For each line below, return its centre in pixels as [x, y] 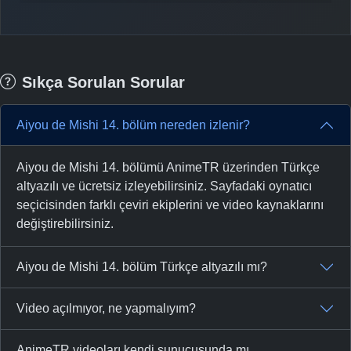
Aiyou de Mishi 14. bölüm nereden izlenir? [133, 125]
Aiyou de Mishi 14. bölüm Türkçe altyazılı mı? [142, 267]
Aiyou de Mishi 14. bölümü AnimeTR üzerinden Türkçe [168, 167]
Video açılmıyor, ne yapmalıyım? [106, 309]
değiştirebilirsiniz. [65, 223]
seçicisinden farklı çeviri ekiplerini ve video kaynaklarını [170, 204]
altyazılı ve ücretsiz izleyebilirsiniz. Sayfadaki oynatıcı [164, 186]
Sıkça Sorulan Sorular [103, 82]
